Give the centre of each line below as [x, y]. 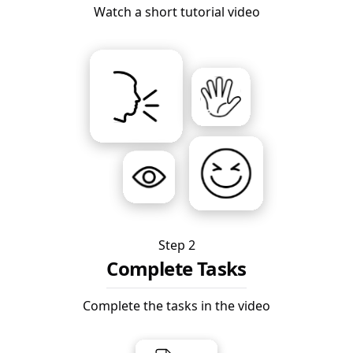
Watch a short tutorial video [176, 12]
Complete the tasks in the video [176, 305]
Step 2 [176, 245]
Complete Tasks [176, 268]
